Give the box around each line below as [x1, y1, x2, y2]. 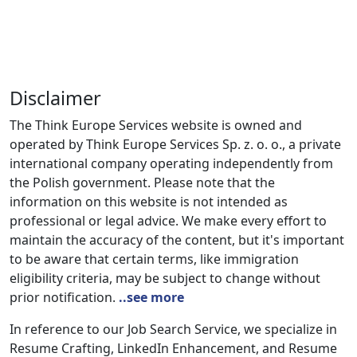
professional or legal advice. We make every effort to [10, 212, 327, 229]
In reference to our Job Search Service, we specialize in [10, 320, 337, 338]
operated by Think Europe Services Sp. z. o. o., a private [10, 135, 341, 153]
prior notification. [10, 288, 119, 306]
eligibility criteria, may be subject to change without [10, 269, 320, 287]
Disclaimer [10, 85, 101, 111]
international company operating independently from [10, 155, 333, 172]
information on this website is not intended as [10, 193, 288, 210]
